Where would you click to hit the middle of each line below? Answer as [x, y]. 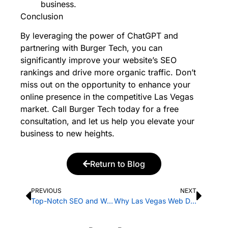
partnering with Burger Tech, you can [91, 48]
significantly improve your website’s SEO [98, 60]
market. [36, 109]
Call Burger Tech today [96, 109]
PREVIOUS [46, 191]
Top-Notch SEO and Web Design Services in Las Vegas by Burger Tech [110, 201]
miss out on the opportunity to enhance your [105, 84]
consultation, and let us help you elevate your [107, 121]
